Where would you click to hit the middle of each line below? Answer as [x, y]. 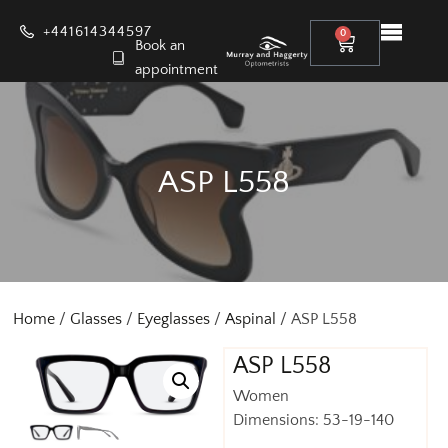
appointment [176, 69]
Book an [159, 45]
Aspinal [251, 319]
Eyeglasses [174, 319]
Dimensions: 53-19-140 [314, 420]
